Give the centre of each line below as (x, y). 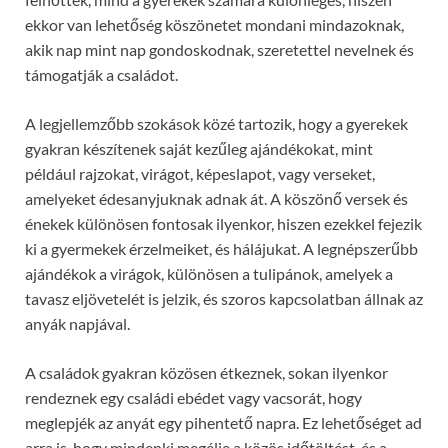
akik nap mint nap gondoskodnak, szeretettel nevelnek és (219, 50)
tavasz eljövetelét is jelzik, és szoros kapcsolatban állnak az (224, 299)
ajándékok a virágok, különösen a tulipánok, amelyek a (209, 274)
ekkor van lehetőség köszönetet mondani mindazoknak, (214, 25)
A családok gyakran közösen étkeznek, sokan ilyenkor (206, 373)
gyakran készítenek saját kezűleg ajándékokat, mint (199, 149)
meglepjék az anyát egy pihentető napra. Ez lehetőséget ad (223, 423)
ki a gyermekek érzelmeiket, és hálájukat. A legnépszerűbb (221, 249)
